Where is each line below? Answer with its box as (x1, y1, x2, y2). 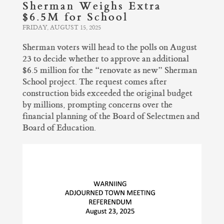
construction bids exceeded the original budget (22, 87, 192, 99)
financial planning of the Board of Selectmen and (22, 110, 199, 122)
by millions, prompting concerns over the (22, 99, 172, 111)
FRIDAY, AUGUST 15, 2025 (22, 24, 101, 32)
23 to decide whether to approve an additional (22, 53, 189, 65)
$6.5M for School (22, 10, 128, 24)
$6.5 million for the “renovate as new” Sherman (22, 64, 197, 76)
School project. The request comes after (22, 76, 167, 88)
